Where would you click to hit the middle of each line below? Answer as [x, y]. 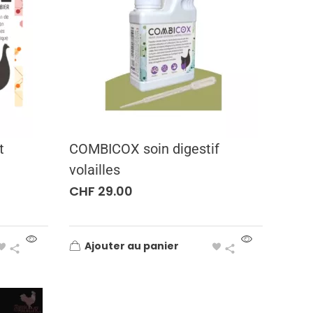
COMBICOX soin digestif [144, 149]
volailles [94, 170]
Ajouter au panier [131, 246]
